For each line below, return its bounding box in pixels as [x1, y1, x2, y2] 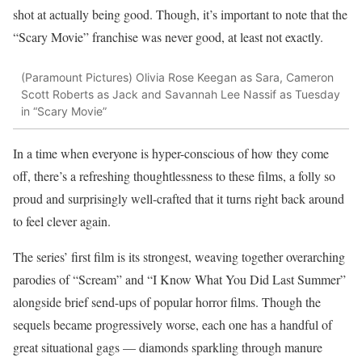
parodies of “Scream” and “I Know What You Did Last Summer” [13, 270, 346, 288]
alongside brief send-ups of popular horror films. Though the [13, 293, 321, 310]
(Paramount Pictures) [21, 70, 133, 85]
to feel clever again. [13, 212, 111, 229]
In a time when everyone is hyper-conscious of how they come [13, 144, 329, 162]
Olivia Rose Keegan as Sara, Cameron [133, 70, 334, 85]
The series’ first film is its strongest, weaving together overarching [13, 247, 345, 265]
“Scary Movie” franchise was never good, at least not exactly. [13, 28, 323, 45]
